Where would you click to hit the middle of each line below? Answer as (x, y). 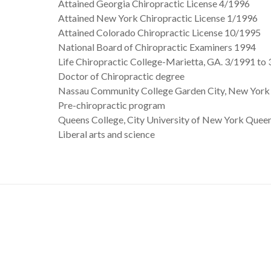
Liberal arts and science (106, 134)
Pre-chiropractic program (111, 105)
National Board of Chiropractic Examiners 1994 (157, 47)
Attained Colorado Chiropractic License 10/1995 (159, 32)
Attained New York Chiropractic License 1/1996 (158, 18)
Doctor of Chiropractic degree (121, 76)
